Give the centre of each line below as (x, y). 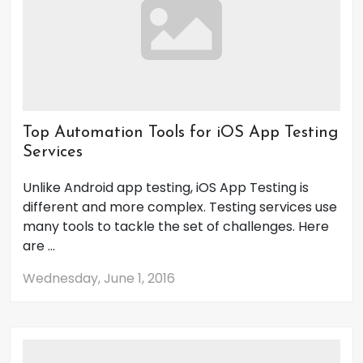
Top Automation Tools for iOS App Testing (180, 133)
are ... (39, 246)
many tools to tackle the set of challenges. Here (176, 226)
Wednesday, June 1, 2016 (99, 278)
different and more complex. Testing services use (180, 207)
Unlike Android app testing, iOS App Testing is (166, 188)
